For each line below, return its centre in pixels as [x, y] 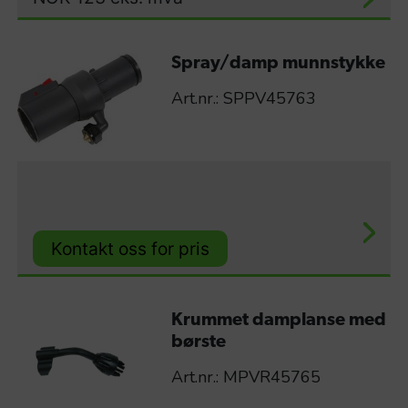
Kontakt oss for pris [130, 248]
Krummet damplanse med [278, 321]
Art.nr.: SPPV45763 [243, 99]
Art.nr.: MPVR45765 [245, 377]
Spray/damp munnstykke [278, 64]
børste [198, 343]
